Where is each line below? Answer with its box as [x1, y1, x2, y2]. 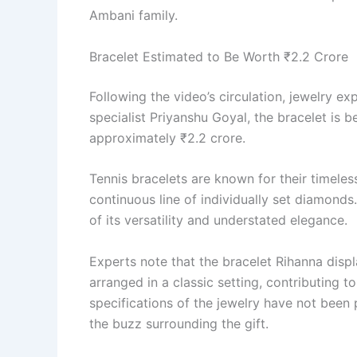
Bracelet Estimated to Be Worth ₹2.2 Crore [89, 48, 348, 65]
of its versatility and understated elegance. [89, 212, 347, 229]
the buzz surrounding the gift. [89, 315, 269, 331]
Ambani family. [89, 7, 178, 24]
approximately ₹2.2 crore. [89, 129, 245, 146]
